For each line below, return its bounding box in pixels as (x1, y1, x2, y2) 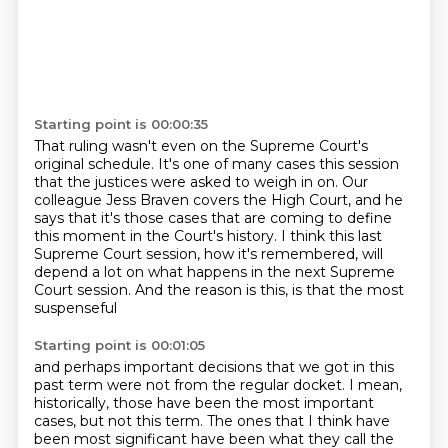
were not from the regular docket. (106, 376, 349, 394)
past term (33, 376, 107, 394)
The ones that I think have (206, 412, 390, 430)
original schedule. (33, 155, 158, 173)
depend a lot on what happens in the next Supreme (33, 263, 395, 281)
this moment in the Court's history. (33, 227, 281, 245)
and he (354, 191, 403, 209)
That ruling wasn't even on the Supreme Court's (33, 137, 368, 155)
